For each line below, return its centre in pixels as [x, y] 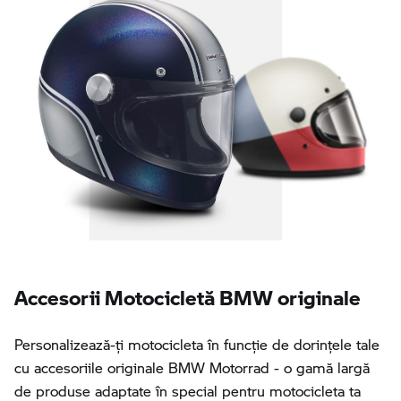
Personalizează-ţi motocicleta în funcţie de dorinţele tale [197, 344]
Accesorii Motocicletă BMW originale [188, 292]
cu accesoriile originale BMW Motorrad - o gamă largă [192, 367]
